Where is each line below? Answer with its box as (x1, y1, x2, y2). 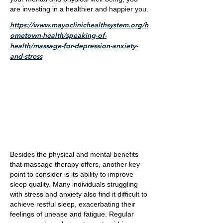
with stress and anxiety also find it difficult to (10, 190, 147, 198)
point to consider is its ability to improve (10, 170, 133, 178)
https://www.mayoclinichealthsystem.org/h (10, 20, 148, 29)
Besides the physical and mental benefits (10, 150, 138, 158)
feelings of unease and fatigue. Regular (10, 210, 134, 218)
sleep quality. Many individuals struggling (10, 180, 138, 188)
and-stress (10, 52, 42, 61)
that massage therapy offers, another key (10, 160, 140, 168)
